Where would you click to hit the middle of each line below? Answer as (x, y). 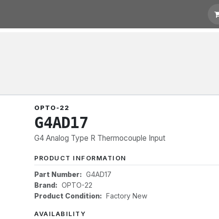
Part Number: (58, 174)
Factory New (127, 196)
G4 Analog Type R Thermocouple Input (100, 138)
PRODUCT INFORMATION (80, 158)
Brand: (46, 185)
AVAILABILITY (60, 214)
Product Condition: (68, 196)
